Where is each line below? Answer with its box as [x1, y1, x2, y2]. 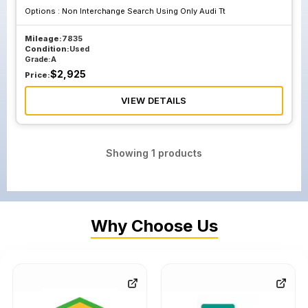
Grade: [25, 54, 51, 64]
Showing [106, 147, 151, 159]
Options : [25, 6, 62, 16]
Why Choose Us [90, 216, 218, 236]
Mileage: [25, 34, 62, 43]
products [155, 147, 202, 159]
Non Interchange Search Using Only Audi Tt [62, 6, 225, 16]
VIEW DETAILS [121, 95, 187, 106]
